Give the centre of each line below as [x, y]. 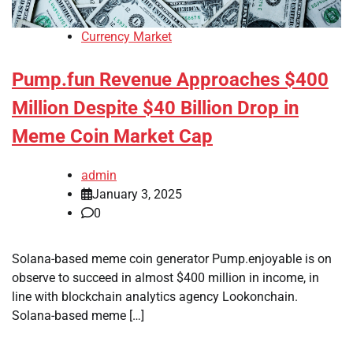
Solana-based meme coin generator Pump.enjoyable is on [172, 259]
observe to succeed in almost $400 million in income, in [165, 278]
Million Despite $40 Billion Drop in [155, 108]
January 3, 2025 [137, 195]
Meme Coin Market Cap [112, 137]
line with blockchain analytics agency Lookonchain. [155, 297]
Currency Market [126, 37]
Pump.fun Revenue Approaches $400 [170, 80]
